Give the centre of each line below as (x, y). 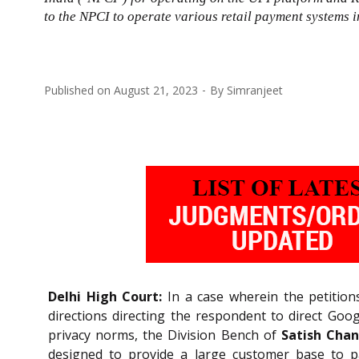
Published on (79, 90)
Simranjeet (255, 90)
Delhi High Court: (105, 296)
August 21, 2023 (156, 90)
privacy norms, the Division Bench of (165, 335)
